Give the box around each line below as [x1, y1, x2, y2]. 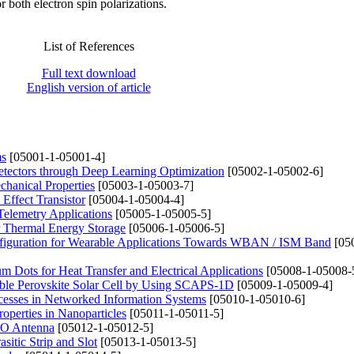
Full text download [41, 66, 136, 80]
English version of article [26, 80, 151, 94]
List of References [43, 39, 134, 53]
